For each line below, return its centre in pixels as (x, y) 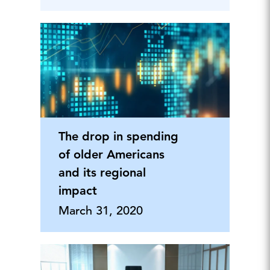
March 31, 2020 (100, 211)
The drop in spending (118, 136)
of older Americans (111, 154)
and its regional (102, 172)
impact (77, 190)
